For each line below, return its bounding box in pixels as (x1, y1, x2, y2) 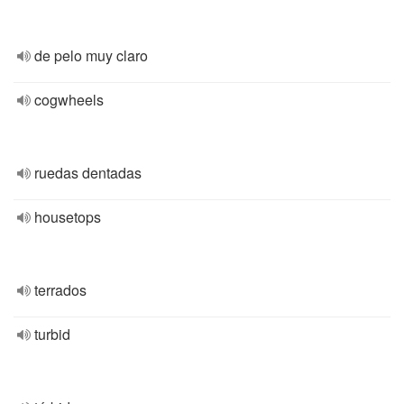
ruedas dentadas (34, 162, 142, 183)
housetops (34, 207, 101, 227)
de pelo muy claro (34, 45, 148, 66)
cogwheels (34, 89, 104, 110)
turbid (34, 324, 70, 344)
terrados (34, 280, 87, 300)
